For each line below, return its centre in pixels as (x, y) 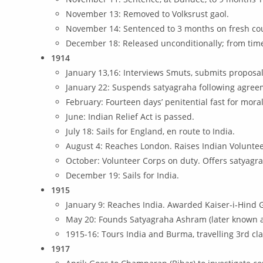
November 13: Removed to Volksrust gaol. (148, 14)
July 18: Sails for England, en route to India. (151, 131)
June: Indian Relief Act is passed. (130, 117)
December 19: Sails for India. (123, 175)
